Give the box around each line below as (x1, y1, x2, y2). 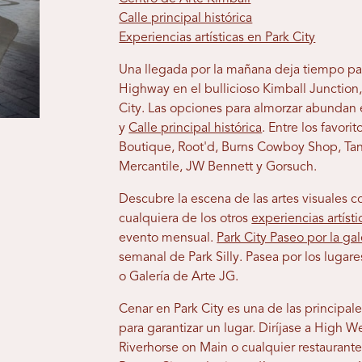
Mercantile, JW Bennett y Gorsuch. (119, 161, 318, 175)
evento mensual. (119, 232, 217, 246)
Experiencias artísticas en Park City (119, 32, 316, 45)
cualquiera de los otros (119, 213, 252, 226)
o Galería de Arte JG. (119, 271, 239, 284)
